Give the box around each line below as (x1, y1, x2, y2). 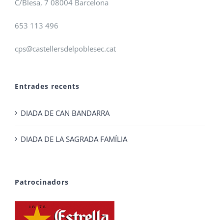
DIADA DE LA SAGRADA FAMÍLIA (21, 134, 127, 144)
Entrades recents (15, 82, 80, 91)
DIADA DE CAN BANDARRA (21, 108, 110, 118)
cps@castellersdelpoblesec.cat (15, 44, 116, 54)
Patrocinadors (15, 177, 69, 187)
